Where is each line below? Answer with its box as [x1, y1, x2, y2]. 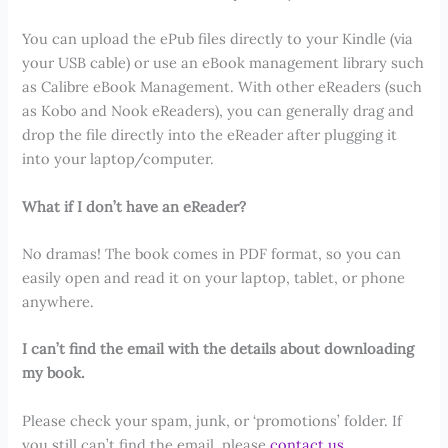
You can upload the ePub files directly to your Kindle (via [22, 29, 414, 49]
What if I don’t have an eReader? [22, 196, 247, 216]
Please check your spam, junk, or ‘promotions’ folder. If [22, 410, 403, 430]
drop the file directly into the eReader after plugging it [22, 125, 398, 145]
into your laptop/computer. [22, 149, 215, 169]
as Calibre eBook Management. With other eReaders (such [22, 77, 423, 97]
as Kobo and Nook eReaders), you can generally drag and [22, 101, 415, 121]
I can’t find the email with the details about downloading [22, 339, 415, 359]
